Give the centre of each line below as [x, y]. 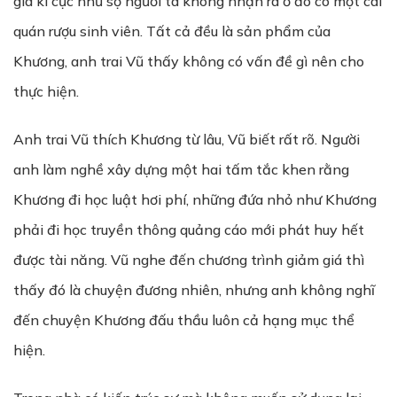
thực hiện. [46, 91]
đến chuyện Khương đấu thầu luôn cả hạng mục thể [184, 320]
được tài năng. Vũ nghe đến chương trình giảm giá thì [189, 260]
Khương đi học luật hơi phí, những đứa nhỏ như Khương [195, 199]
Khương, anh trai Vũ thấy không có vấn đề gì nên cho [189, 61]
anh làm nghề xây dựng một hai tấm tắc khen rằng [181, 169]
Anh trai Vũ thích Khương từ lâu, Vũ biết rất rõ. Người [187, 139]
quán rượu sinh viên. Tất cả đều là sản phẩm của [172, 31]
